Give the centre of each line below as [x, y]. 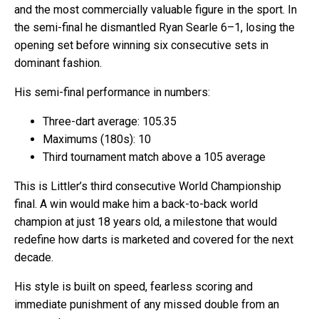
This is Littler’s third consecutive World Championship [148, 186]
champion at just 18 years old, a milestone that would [146, 221]
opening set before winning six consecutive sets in [141, 45]
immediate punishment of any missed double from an [147, 304]
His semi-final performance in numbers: [112, 92]
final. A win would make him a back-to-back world [136, 204]
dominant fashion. [58, 63]
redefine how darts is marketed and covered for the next [154, 239]
